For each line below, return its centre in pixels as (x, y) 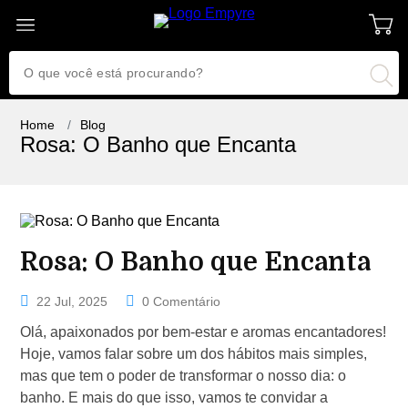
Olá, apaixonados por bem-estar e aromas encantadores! (204, 331)
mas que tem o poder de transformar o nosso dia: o (184, 375)
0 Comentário (182, 301)
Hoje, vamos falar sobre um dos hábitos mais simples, (194, 353)
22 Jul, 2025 (72, 301)
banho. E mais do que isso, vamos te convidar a (174, 397)
